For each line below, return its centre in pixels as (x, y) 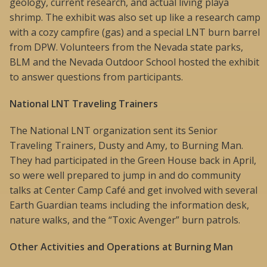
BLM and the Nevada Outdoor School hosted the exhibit (134, 62)
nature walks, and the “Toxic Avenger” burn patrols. (125, 220)
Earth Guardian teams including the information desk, (129, 205)
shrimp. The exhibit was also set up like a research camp (135, 17)
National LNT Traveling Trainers (84, 103)
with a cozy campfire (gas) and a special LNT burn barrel (135, 32)
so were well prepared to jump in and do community (125, 175)
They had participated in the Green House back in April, (133, 160)
